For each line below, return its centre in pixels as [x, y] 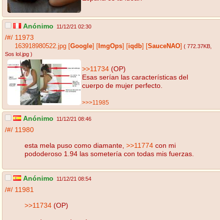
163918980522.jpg [41, 46]
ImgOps [110, 46]
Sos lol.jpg [17, 54]
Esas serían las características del [135, 77]
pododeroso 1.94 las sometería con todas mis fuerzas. [109, 153]
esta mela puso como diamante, [75, 145]
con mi [165, 145]
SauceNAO [164, 46]
